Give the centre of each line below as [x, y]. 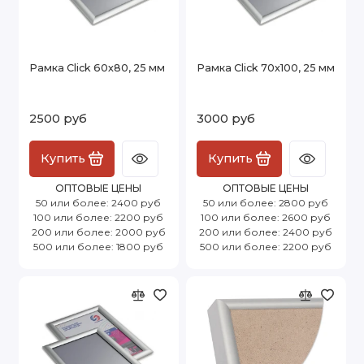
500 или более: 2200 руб [266, 246]
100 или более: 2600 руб [266, 217]
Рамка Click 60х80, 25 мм [97, 67]
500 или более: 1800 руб [98, 246]
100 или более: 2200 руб [98, 217]
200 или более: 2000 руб [98, 232]
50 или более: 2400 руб [98, 202]
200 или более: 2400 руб [266, 232]
